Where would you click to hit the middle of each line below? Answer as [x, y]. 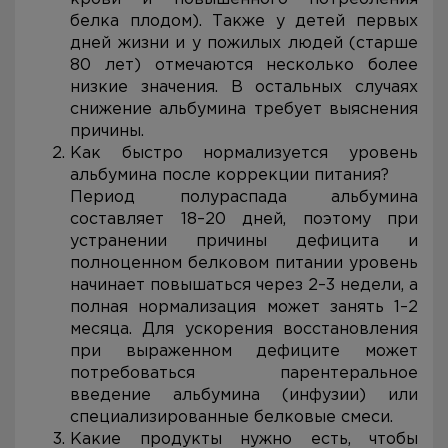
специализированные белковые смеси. [231, 417]
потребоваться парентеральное [244, 373]
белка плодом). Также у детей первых [244, 21]
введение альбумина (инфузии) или [244, 395]
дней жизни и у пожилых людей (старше [244, 43]
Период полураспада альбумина [244, 197]
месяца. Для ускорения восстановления [244, 329]
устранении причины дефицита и [244, 241]
